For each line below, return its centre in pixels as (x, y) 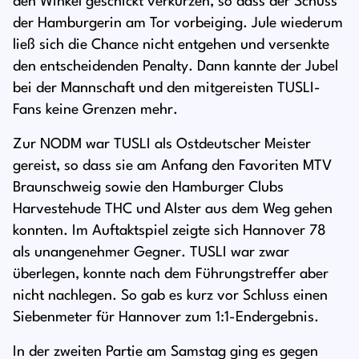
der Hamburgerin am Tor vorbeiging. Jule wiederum (178, 24)
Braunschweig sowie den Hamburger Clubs (148, 188)
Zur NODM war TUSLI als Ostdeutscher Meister (162, 145)
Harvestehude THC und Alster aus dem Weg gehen (173, 210)
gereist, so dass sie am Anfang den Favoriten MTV (172, 166)
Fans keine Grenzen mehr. (95, 110)
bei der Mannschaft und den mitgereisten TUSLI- (167, 89)
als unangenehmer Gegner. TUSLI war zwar (151, 253)
